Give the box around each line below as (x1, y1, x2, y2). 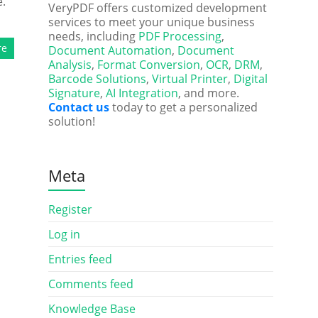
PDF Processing (138, 28, 221, 44)
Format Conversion (97, 57, 200, 72)
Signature (48, 85, 100, 101)
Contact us (48, 99, 109, 115)
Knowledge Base (48, 301, 136, 317)
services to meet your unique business (48, 14, 255, 30)
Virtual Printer (151, 71, 228, 87)
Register (48, 202, 92, 217)
